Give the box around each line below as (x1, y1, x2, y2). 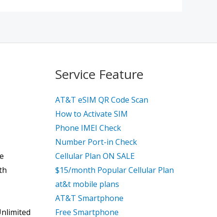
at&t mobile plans (55, 178, 119, 189)
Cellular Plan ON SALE (55, 150, 135, 161)
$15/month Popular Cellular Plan (55, 164, 174, 175)
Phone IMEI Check (55, 122, 121, 133)
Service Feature (55, 65, 143, 83)
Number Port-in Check (55, 136, 137, 147)
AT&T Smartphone (55, 192, 124, 203)
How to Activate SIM (55, 108, 128, 119)
